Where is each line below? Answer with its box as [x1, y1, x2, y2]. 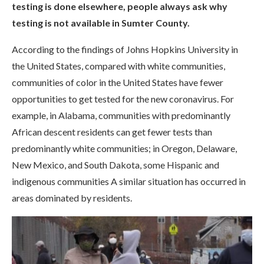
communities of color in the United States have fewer [12, 77, 223, 88]
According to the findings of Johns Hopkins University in [12, 44, 238, 55]
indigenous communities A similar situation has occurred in [12, 176, 246, 187]
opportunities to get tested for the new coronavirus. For [12, 93, 234, 104]
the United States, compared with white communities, [12, 60, 225, 71]
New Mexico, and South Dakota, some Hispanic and [12, 159, 219, 170]
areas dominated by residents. [12, 192, 132, 203]
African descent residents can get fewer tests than [12, 126, 212, 137]
